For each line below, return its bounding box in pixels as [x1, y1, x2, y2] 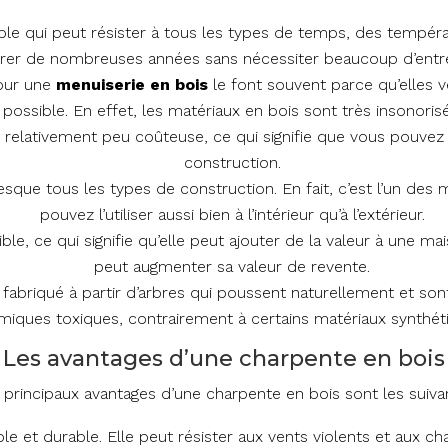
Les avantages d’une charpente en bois [3, 345, 445, 373]
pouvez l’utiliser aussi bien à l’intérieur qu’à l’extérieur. [39, 205, 425, 225]
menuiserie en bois [55, 75, 208, 95]
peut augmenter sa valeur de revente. [94, 257, 370, 277]
